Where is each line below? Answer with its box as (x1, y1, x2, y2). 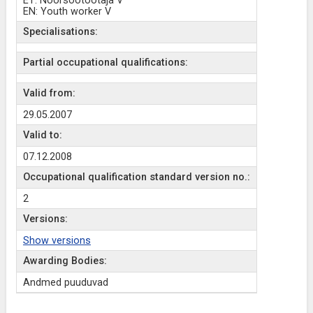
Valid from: (22, 87, 75, 99)
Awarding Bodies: (22, 255, 107, 267)
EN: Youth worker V (22, 6, 111, 17)
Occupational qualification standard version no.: (22, 171, 250, 183)
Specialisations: (22, 26, 98, 38)
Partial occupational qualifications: (22, 57, 188, 68)
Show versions (22, 235, 91, 247)
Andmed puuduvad (22, 277, 108, 289)
